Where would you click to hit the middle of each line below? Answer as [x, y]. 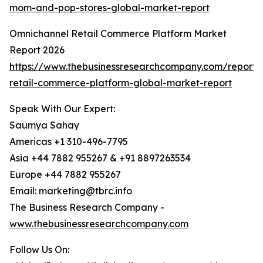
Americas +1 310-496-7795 [69, 142]
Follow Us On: [39, 250]
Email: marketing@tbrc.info [71, 191]
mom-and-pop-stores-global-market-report [109, 8]
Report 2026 [37, 50]
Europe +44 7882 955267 [65, 175]
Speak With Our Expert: [62, 109]
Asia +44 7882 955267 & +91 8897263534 [100, 158]
